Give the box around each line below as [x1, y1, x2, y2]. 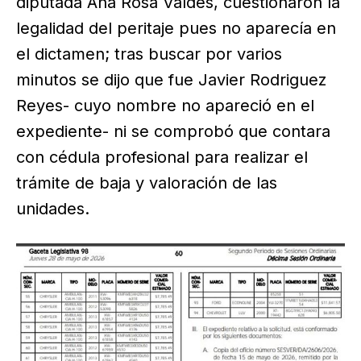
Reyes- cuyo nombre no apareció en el [16, 95, 314, 115]
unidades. [16, 198, 89, 218]
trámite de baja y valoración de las [16, 172, 277, 193]
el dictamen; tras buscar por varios [16, 44, 282, 64]
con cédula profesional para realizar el [16, 147, 308, 167]
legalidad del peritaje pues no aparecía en [16, 18, 336, 38]
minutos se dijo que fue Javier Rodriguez [16, 69, 326, 89]
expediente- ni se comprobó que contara [16, 121, 330, 141]
